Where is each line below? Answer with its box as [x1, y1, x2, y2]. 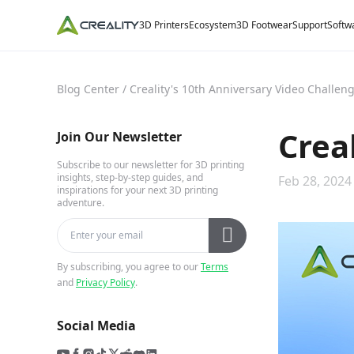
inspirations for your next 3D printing [57, 183, 218, 197]
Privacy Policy [76, 276, 135, 289]
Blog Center [57, 81, 119, 96]
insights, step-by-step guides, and [57, 171, 203, 184]
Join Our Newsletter [57, 128, 182, 145]
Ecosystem [189, 18, 236, 32]
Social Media [57, 317, 136, 334]
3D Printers [139, 18, 189, 32]
